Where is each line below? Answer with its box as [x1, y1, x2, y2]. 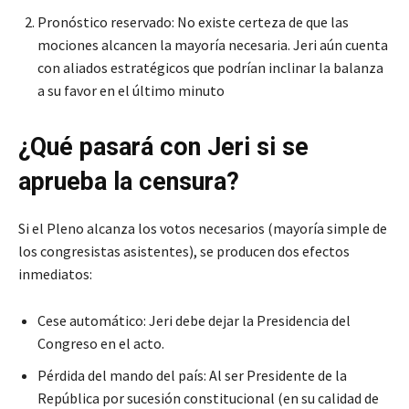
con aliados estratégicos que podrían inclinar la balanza [37, 58, 383, 78]
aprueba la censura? [18, 167, 239, 197]
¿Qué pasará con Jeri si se [18, 132, 309, 163]
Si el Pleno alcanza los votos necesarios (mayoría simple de [18, 219, 387, 238]
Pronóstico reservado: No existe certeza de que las [37, 13, 349, 32]
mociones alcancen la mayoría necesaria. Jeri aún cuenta [37, 36, 388, 55]
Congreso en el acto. [37, 334, 164, 353]
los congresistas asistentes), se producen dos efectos [18, 242, 350, 261]
